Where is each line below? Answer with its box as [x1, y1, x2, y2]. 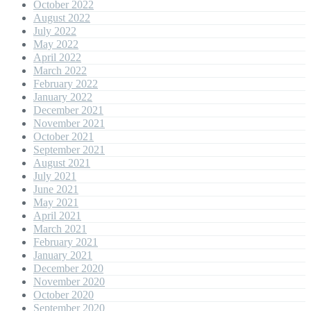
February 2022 [33, 78, 98, 90]
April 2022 [33, 51, 81, 63]
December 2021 [33, 104, 103, 116]
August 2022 [33, 12, 90, 24]
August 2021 [33, 157, 90, 169]
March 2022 [33, 65, 87, 76]
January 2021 [33, 249, 92, 261]
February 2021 [33, 236, 98, 248]
